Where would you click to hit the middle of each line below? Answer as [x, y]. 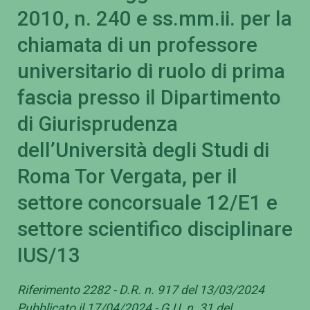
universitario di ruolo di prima [151, 72]
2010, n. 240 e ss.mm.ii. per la [155, 19]
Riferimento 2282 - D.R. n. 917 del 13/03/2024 [141, 290]
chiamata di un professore [137, 45]
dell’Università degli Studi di [143, 151]
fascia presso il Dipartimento [149, 98]
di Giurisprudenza [98, 124]
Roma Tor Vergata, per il [127, 177]
